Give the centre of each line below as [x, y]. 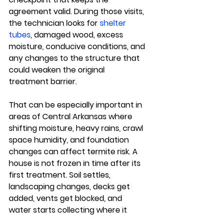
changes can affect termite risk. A [74, 152]
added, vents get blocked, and [66, 198]
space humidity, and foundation [70, 140]
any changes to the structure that [75, 58]
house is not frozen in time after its [76, 163]
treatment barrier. [43, 82]
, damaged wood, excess [78, 35]
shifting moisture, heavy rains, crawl [77, 128]
